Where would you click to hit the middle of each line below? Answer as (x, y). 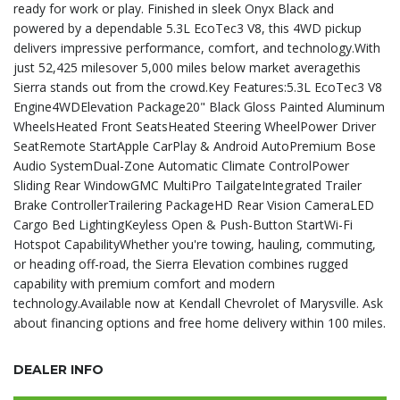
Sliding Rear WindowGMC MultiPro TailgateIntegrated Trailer (187, 185)
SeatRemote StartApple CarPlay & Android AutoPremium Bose (195, 146)
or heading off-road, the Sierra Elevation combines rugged (181, 264)
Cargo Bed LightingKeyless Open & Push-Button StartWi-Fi (183, 225)
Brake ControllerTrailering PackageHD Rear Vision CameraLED (194, 205)
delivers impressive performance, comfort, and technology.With (197, 48)
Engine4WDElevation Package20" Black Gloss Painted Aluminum (199, 107)
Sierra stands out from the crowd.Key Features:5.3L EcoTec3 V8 (198, 87)
